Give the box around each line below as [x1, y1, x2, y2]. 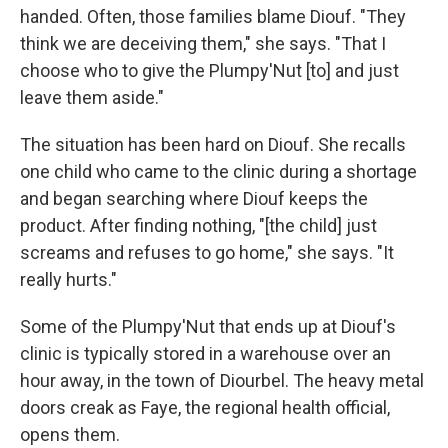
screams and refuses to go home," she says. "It [20, 241, 394, 263]
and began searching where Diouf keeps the [20, 187, 368, 209]
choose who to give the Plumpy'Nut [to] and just [20, 59, 399, 81]
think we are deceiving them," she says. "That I [20, 32, 386, 54]
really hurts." [20, 268, 117, 290]
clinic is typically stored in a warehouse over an [20, 342, 391, 364]
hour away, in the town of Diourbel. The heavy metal [20, 369, 424, 391]
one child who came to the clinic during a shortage [20, 160, 417, 182]
